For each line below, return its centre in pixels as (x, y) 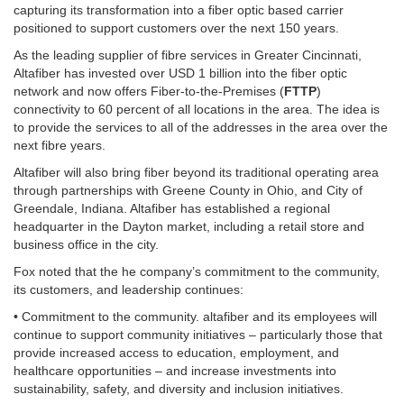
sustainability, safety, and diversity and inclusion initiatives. (179, 388)
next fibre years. (60, 145)
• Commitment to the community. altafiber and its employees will (195, 316)
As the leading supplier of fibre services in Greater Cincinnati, (188, 55)
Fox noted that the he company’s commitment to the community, (197, 271)
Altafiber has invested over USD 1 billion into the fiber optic (180, 73)
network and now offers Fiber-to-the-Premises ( (149, 91)
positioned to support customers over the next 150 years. (176, 28)
